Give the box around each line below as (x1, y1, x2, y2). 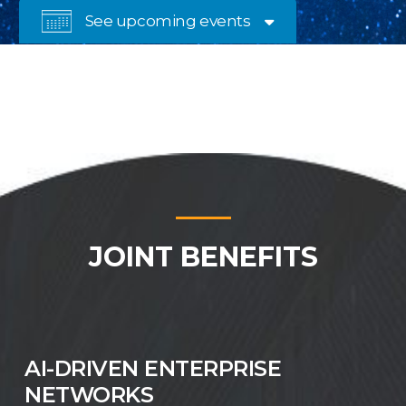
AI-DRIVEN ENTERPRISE (24, 355, 282, 382)
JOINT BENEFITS (88, 240, 318, 275)
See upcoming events (84, 12, 251, 31)
